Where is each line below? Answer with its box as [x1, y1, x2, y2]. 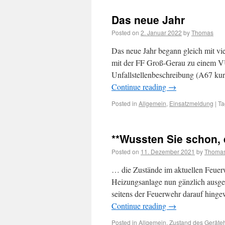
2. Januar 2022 [141, 28, 182, 37]
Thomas [191, 28, 213, 37]
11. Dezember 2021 [141, 147, 195, 156]
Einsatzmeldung [169, 99, 213, 107]
